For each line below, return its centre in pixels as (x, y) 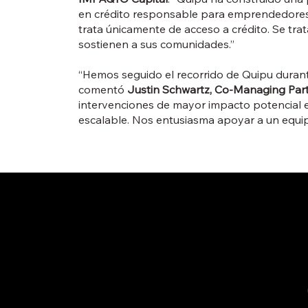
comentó (102, 90)
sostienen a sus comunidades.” (156, 44)
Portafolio (69, 225)
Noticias (66, 265)
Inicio (59, 205)
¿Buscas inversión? (90, 285)
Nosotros (68, 245)
